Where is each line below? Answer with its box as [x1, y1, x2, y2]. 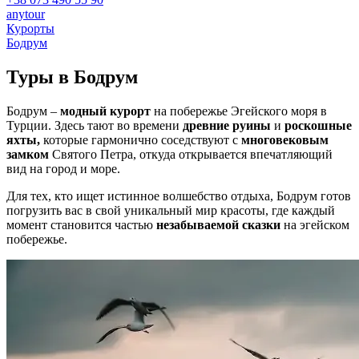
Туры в [6, 67, 74, 88]
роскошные [284, 119, 352, 133]
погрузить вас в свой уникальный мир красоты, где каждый [6, 204, 335, 218]
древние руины [183, 119, 271, 133]
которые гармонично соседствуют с [40, 133, 241, 147]
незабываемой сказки [156, 218, 280, 232]
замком [6, 147, 49, 162]
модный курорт [60, 104, 151, 119]
